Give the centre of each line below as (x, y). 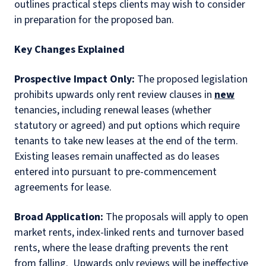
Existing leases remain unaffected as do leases (117, 157)
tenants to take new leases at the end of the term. (126, 141)
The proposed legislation (191, 80)
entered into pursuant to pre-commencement (115, 172)
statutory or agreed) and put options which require (127, 126)
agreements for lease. (64, 188)
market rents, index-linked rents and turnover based (129, 233)
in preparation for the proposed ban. (95, 20)
